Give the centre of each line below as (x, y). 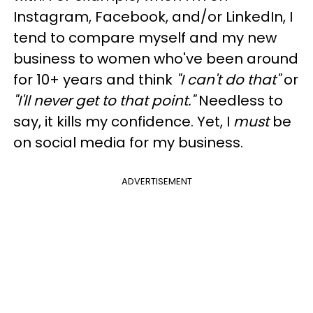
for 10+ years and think (95, 80)
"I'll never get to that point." (104, 101)
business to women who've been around (156, 59)
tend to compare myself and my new (145, 38)
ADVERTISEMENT (156, 181)
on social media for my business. (128, 143)
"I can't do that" (228, 80)
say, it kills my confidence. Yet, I (123, 122)
